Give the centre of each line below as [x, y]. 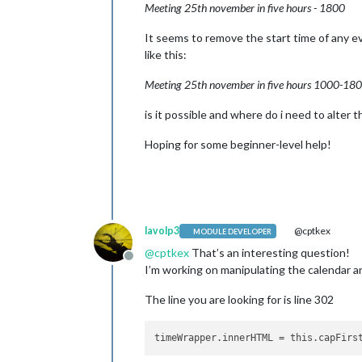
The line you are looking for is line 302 [239, 299]
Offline [147, 264]
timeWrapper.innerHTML [214, 338]
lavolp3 [162, 231]
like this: [166, 55]
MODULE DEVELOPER [233, 231]
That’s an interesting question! [269, 253]
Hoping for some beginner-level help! [238, 144]
